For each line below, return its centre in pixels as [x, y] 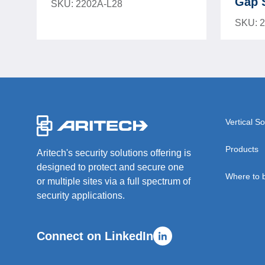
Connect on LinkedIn [95, 236]
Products [242, 149]
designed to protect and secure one [110, 167]
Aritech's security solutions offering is [114, 153]
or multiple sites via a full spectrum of [114, 181]
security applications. [81, 195]
